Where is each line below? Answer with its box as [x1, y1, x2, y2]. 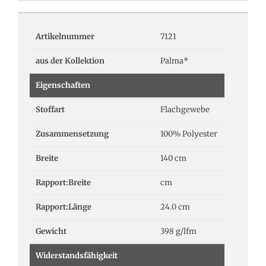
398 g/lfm [160, 226, 197, 236]
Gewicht [36, 226, 66, 236]
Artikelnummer [36, 31, 94, 42]
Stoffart [36, 104, 65, 115]
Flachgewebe [160, 104, 210, 115]
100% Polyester [160, 128, 217, 139]
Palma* [160, 55, 188, 66]
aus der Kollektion [36, 55, 104, 66]
